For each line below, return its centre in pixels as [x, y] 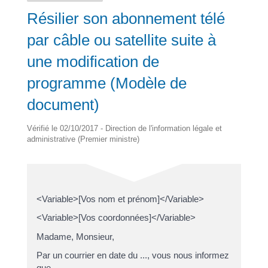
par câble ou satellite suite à [121, 40]
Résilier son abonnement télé [126, 18]
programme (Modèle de [106, 83]
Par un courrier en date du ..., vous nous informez [133, 255]
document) [63, 104]
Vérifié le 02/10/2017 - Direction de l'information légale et [124, 128]
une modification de [93, 61]
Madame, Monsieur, [75, 236]
